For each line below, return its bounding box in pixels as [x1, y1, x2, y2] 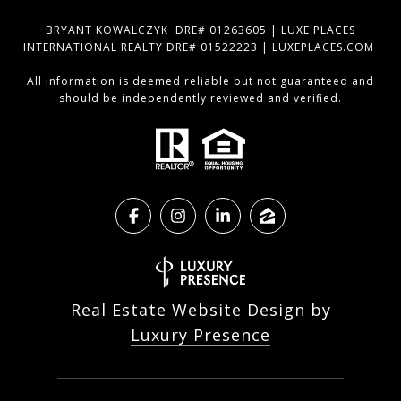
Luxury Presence [131, 323, 270, 346]
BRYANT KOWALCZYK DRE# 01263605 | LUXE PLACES [46, 22, 355, 38]
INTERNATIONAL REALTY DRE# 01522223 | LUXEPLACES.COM [23, 39, 378, 55]
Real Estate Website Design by [70, 298, 331, 320]
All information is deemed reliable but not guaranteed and [27, 73, 374, 90]
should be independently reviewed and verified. [59, 90, 342, 107]
